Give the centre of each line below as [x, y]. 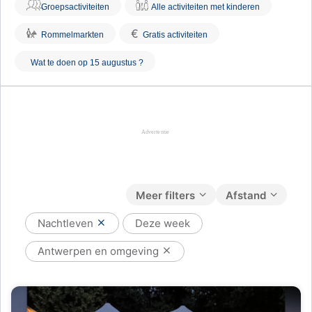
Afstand [246, 195]
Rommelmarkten [72, 35]
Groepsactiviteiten [75, 7]
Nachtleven [67, 223]
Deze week [163, 223]
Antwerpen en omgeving [100, 251]
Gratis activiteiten [175, 35]
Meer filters [165, 195]
